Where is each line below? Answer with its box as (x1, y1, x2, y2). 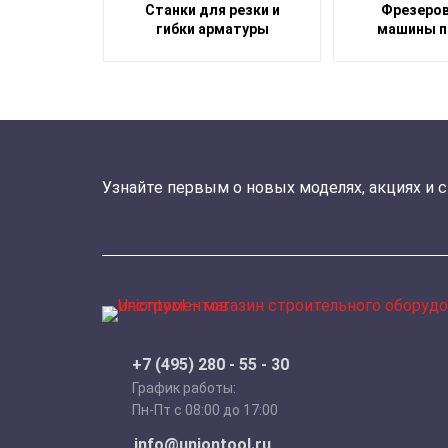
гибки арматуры (155, 21, 269, 37)
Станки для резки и (144, 2, 280, 18)
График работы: (132, 380, 236, 396)
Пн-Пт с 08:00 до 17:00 (132, 402, 278, 418)
